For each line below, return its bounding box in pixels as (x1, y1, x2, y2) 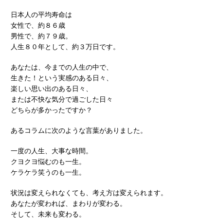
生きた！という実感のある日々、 (11, 73, 113, 82)
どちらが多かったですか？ (11, 106, 92, 114)
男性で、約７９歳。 (11, 32, 72, 40)
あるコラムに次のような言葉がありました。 (11, 126, 147, 134)
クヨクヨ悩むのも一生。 (11, 157, 86, 165)
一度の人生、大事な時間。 (11, 146, 92, 155)
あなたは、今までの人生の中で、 (11, 63, 113, 71)
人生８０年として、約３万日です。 (11, 42, 120, 51)
